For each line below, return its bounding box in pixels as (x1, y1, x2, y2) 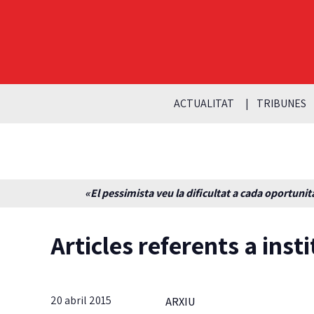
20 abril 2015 (50, 292, 111, 308)
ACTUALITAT (173, 95, 234, 111)
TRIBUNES (256, 95, 306, 111)
